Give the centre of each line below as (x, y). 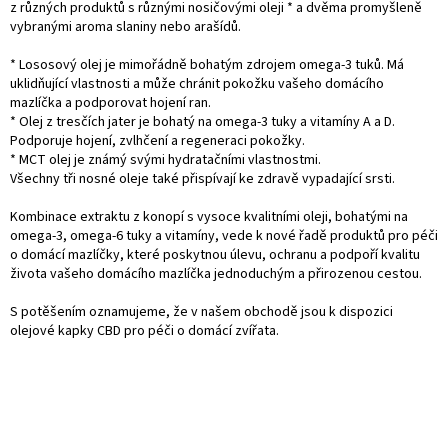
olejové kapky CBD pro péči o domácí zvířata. (144, 330)
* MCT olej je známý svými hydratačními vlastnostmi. (165, 159)
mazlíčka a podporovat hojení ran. (110, 102)
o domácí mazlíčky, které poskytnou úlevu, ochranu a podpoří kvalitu (215, 254)
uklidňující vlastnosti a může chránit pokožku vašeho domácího (197, 83)
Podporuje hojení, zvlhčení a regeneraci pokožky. (157, 140)
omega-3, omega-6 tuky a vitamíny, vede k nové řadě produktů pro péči (224, 235)
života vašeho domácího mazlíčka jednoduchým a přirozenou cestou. (216, 273)
